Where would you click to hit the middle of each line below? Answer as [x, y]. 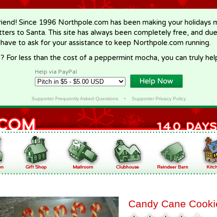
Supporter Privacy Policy [159, 99]
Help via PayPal [56, 72]
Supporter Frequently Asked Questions [75, 99]
